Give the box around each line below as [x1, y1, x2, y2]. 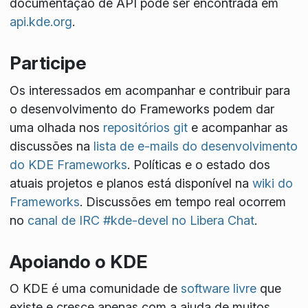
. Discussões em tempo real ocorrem [79, 194, 286, 209]
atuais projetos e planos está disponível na [9, 175, 252, 190]
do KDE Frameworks [9, 157, 127, 172]
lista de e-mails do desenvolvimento [93, 138, 298, 153]
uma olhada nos [9, 120, 103, 135]
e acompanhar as [187, 120, 288, 135]
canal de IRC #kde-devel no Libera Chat [27, 212, 254, 228]
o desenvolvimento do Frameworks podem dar [9, 101, 274, 116]
